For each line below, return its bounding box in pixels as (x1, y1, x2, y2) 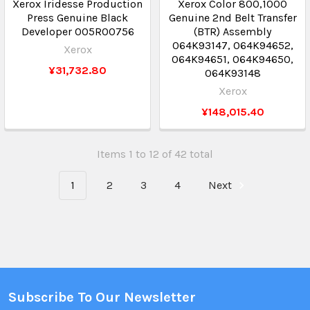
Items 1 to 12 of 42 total (97, 147, 213, 161)
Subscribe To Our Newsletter (8, 289, 196, 306)
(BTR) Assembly (194, 25, 271, 38)
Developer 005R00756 (21, 25, 134, 38)
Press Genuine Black (27, 11, 128, 24)
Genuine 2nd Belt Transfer (168, 11, 297, 24)
